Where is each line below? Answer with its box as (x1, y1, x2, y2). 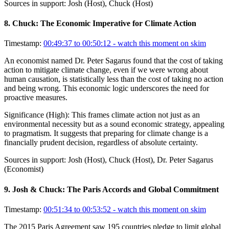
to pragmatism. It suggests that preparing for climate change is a (4, 129, 208, 138)
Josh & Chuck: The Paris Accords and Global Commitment (12, 185, 219, 194)
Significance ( (4, 110, 49, 120)
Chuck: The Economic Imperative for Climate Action (12, 19, 196, 28)
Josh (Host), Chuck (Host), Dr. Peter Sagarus (68, 155, 213, 165)
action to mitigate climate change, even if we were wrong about (4, 65, 208, 75)
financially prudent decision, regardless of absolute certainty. (4, 138, 198, 147)
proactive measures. (4, 93, 67, 102)
